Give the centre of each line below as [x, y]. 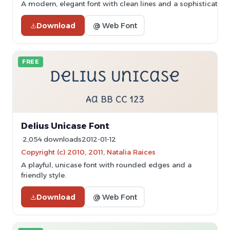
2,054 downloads [52, 139]
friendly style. [44, 175]
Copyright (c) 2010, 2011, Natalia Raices [88, 152]
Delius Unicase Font [65, 126]
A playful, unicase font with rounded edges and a [106, 165]
